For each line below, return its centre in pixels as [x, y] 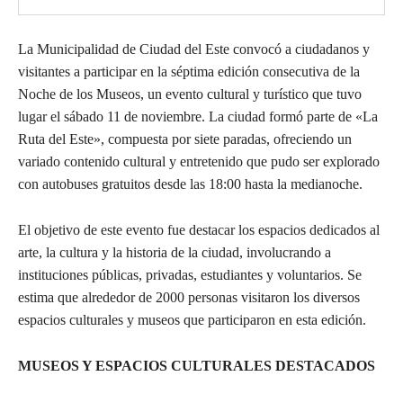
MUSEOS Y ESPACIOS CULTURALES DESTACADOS [197, 365]
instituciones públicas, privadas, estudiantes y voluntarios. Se [190, 274]
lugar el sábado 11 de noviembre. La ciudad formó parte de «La [198, 116]
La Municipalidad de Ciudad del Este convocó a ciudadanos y [194, 49]
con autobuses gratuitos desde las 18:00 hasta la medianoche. [190, 184]
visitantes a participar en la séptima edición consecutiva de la [189, 71]
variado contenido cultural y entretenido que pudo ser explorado [199, 161]
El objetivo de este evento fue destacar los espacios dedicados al [199, 229]
